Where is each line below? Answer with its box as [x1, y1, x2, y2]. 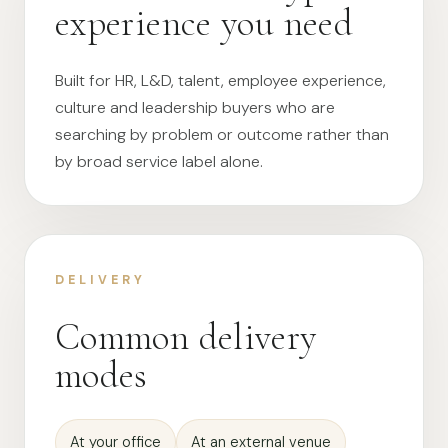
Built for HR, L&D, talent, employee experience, [55, 70, 386, 91]
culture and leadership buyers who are [55, 97, 335, 118]
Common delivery [55, 315, 317, 360]
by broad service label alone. [55, 151, 263, 172]
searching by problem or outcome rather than [55, 124, 389, 145]
